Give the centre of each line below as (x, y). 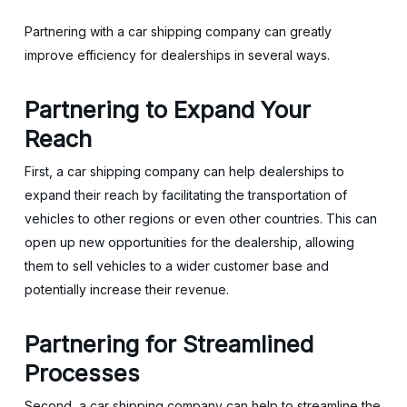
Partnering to (95, 109)
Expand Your (242, 109)
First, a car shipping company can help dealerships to (184, 171)
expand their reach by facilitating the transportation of (185, 195)
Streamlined (248, 344)
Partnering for (100, 344)
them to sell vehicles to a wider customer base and (176, 266)
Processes (82, 373)
